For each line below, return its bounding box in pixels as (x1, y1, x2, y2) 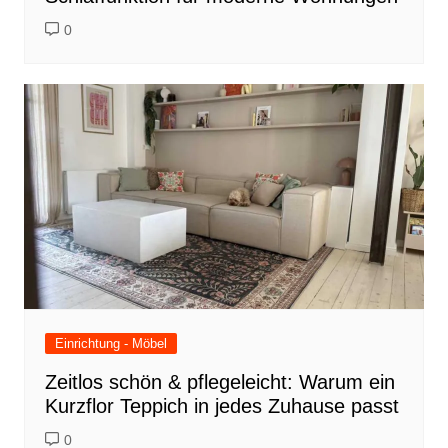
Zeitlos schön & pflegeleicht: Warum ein (44, 371, 395, 394)
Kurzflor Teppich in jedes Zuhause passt (44, 395, 399, 418)
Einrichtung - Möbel (54, 336, 167, 352)
